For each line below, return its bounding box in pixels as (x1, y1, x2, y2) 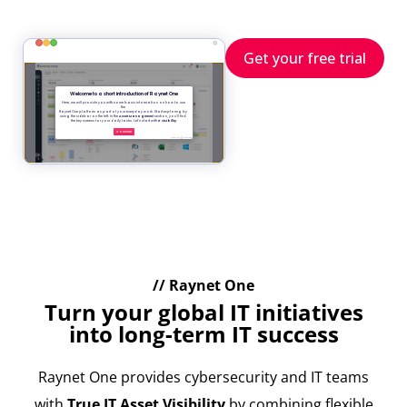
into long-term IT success (68, 319, 339, 350)
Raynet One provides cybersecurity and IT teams (38, 367, 369, 388)
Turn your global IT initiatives (44, 297, 363, 328)
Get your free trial (243, 48, 366, 68)
